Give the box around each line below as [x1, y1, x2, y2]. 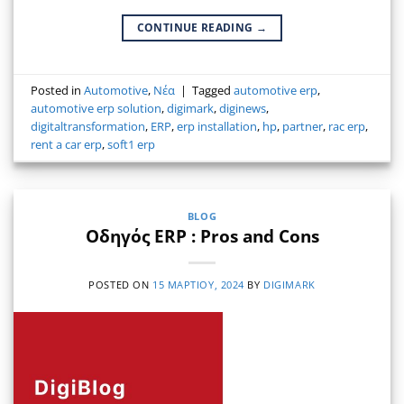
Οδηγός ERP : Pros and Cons [85, 224, 319, 249]
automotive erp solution [31, 99, 162, 116]
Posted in [31, 81, 85, 98]
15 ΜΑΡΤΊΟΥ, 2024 [151, 278, 244, 292]
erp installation [177, 117, 258, 134]
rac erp [328, 117, 366, 134]
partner [282, 117, 324, 134]
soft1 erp [107, 135, 156, 152]
